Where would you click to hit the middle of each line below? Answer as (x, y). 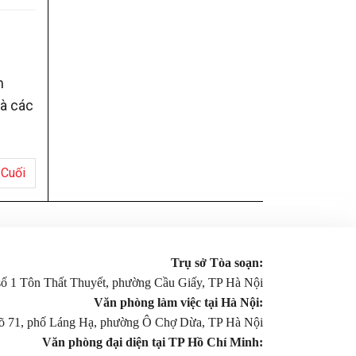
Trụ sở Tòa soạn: (217, 262)
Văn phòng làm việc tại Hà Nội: (178, 302)
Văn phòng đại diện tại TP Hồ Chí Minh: (152, 342)
